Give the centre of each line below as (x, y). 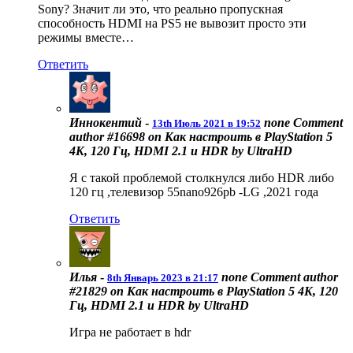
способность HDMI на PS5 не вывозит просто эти (172, 24)
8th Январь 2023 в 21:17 (163, 278)
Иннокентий (106, 123)
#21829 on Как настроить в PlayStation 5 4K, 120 (204, 292)
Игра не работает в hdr (130, 333)
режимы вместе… (86, 38)
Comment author (293, 277)
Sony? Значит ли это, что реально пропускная (160, 9)
